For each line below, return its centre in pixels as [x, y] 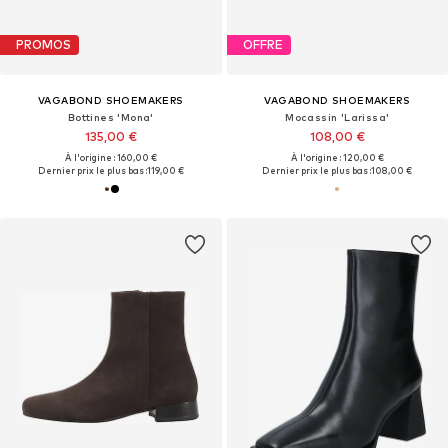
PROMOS [43, 45]
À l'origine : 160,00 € [110, 157]
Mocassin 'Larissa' [337, 116]
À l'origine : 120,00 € [337, 157]
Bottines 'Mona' [110, 116]
